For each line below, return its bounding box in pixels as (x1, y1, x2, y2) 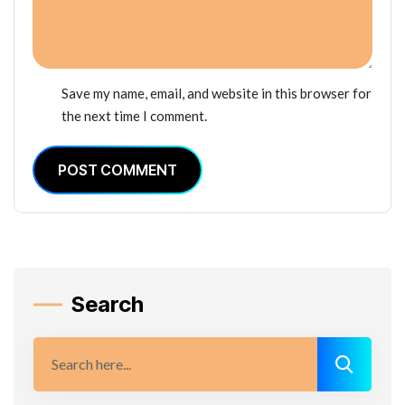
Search (71, 290, 144, 317)
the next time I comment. (61, 107, 207, 124)
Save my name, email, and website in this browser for (61, 84, 372, 101)
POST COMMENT (58, 160, 177, 179)
